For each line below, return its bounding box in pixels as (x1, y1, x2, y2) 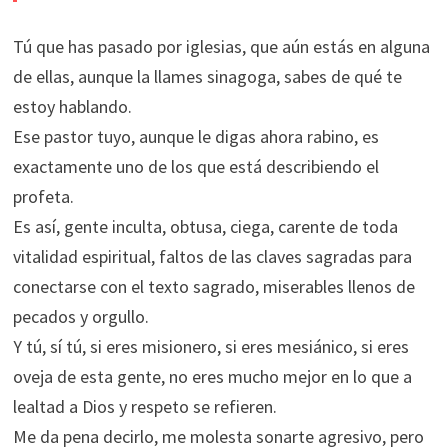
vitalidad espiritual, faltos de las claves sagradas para (12, 245, 412, 268)
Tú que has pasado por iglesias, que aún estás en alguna (12, 35, 430, 58)
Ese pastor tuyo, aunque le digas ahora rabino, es (12, 125, 379, 148)
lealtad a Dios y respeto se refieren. (12, 395, 277, 418)
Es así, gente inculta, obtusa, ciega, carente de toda (12, 215, 398, 238)
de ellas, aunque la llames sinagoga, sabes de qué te (12, 65, 402, 88)
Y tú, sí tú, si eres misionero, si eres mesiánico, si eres (12, 335, 409, 358)
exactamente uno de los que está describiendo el (12, 155, 379, 178)
